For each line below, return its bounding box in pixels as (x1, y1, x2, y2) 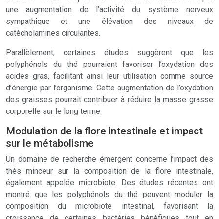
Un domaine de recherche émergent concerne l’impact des (6, 154, 213, 164)
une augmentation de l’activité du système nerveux (6, 5, 213, 14)
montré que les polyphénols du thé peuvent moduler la (6, 190, 213, 199)
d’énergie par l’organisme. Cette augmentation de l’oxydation (6, 83, 213, 92)
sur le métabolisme (6, 137, 94, 149)
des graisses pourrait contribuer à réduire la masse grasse (6, 95, 213, 104)
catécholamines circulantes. (6, 28, 100, 38)
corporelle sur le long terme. (6, 107, 102, 116)
